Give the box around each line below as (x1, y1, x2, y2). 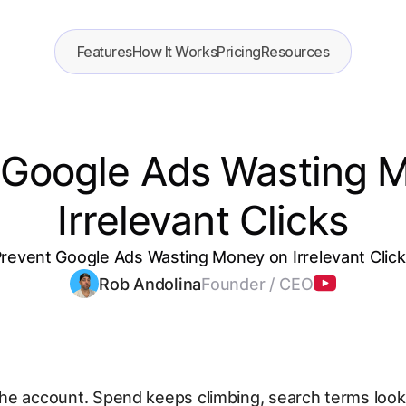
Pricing (217, 43, 261, 61)
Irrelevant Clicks (57, 196, 349, 245)
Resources (260, 43, 330, 61)
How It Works (131, 43, 217, 61)
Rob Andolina (99, 274, 202, 294)
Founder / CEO (201, 274, 314, 294)
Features (76, 43, 132, 61)
